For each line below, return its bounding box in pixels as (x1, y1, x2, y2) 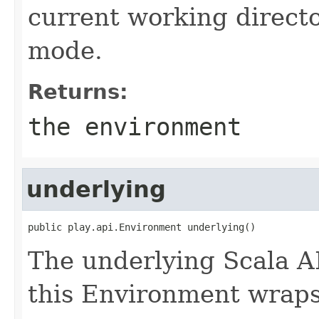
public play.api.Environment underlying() (28, 221, 256, 233)
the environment (28, 112, 241, 141)
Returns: (28, 79, 128, 104)
